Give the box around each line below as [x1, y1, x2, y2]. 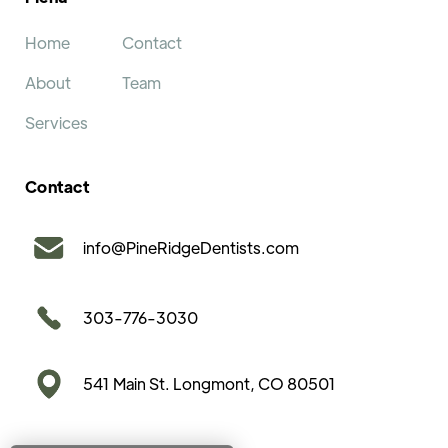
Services [25, 112, 88, 134]
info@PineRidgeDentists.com [83, 237, 299, 259]
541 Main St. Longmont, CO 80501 [83, 373, 336, 395]
